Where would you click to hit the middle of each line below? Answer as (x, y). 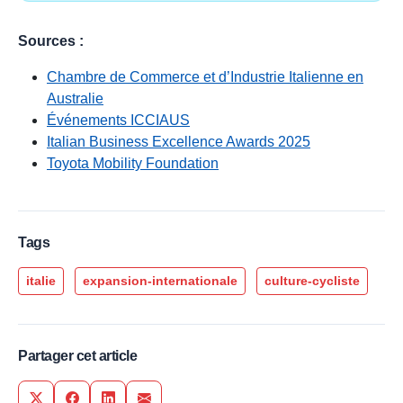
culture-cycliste (312, 281)
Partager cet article (78, 356)
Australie (75, 99)
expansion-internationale (160, 281)
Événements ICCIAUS (118, 121)
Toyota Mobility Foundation (133, 164)
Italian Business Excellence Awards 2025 (179, 142)
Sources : (51, 41)
